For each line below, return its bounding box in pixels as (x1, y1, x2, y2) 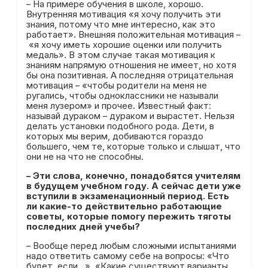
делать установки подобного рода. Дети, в (26, 120, 214, 132)
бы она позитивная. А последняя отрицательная (26, 69, 233, 81)
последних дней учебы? (26, 221, 140, 232)
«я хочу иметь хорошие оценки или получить (26, 39, 222, 50)
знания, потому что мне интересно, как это (26, 19, 215, 30)
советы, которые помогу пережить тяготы (26, 211, 231, 222)
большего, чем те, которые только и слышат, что (26, 141, 240, 152)
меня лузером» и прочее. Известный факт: (26, 100, 211, 111)
